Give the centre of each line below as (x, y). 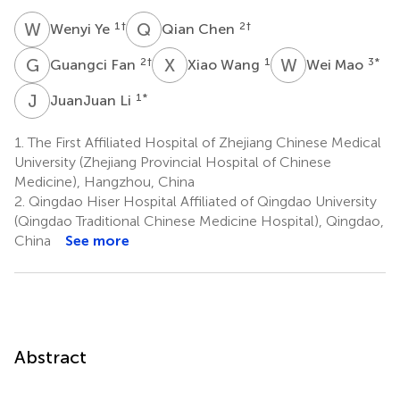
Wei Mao (337, 64)
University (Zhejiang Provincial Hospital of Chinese (173, 162)
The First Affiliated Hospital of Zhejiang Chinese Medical (203, 142)
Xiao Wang (225, 64)
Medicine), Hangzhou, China (104, 181)
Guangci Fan (95, 64)
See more (97, 240)
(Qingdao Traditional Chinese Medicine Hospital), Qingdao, (199, 221)
